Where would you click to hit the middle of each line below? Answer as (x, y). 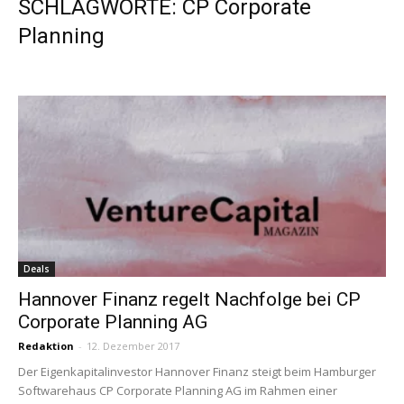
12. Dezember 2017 (133, 346)
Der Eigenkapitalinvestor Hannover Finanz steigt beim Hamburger (197, 372)
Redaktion (46, 346)
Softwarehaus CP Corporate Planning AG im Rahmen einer (178, 391)
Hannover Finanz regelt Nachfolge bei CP (189, 300)
